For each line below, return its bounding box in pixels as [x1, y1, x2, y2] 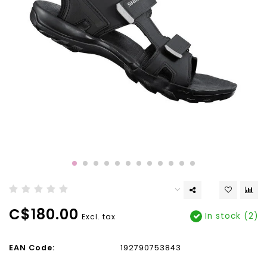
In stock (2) [202, 210, 258, 222]
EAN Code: [9, 243, 55, 253]
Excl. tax [82, 212, 116, 222]
